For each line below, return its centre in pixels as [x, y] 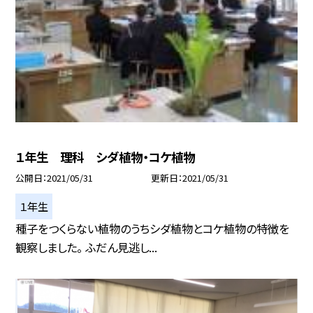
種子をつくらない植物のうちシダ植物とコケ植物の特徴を [153, 228]
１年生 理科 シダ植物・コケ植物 [105, 156]
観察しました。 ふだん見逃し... [87, 247]
